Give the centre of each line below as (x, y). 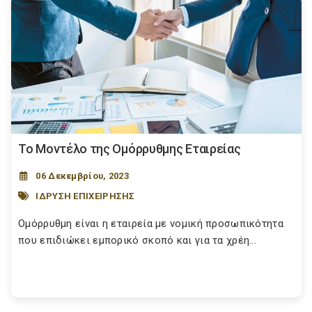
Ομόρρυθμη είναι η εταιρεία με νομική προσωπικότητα (151, 224)
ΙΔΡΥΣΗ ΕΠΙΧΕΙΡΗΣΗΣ (85, 196)
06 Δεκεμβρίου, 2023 (83, 176)
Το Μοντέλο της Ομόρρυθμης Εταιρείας (130, 149)
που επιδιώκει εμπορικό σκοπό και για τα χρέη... (138, 240)
